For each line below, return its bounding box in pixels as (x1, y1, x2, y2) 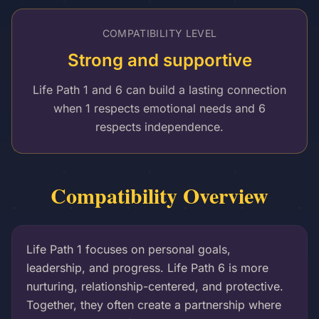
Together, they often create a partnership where (26, 298, 281, 312)
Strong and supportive (67, 50, 252, 70)
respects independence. (95, 120, 224, 134)
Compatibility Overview (51, 179, 268, 211)
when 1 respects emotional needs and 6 (53, 101, 266, 115)
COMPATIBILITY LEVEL (102, 27, 217, 39)
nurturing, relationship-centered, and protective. (26, 279, 283, 293)
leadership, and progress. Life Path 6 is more (26, 261, 268, 275)
